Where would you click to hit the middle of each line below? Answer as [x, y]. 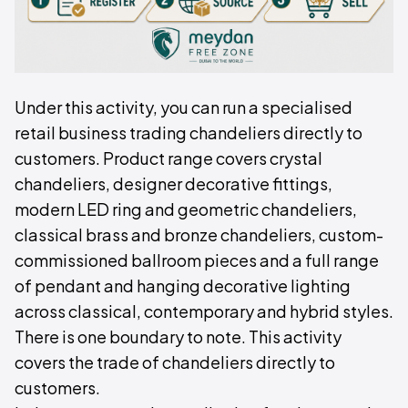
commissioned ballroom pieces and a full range [197, 260]
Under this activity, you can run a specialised [184, 107]
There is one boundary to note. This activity [178, 337]
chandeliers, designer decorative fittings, [173, 184]
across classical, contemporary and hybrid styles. [204, 311]
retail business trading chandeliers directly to [189, 133]
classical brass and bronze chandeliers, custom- [199, 235]
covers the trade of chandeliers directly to [175, 362]
